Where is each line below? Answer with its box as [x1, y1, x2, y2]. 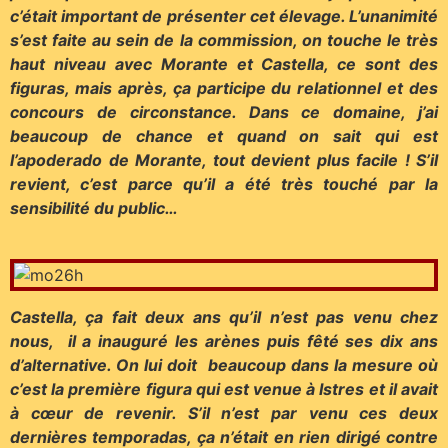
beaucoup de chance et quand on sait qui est [10, 126, 438, 147]
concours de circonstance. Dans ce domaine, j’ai [10, 102, 438, 123]
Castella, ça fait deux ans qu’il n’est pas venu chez [10, 306, 438, 327]
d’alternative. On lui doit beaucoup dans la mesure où [10, 354, 438, 375]
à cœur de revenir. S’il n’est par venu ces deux [10, 402, 438, 423]
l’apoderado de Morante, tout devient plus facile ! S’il [10, 150, 438, 171]
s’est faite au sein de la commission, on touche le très [10, 30, 438, 51]
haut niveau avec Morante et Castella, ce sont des [10, 54, 438, 75]
